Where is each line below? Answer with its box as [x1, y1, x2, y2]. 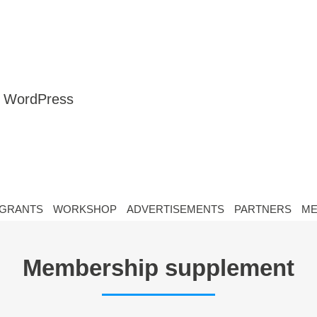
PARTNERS [234, 202, 292, 215]
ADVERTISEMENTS [126, 202, 224, 215]
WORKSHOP [52, 202, 117, 215]
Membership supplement [23, 255, 294, 281]
